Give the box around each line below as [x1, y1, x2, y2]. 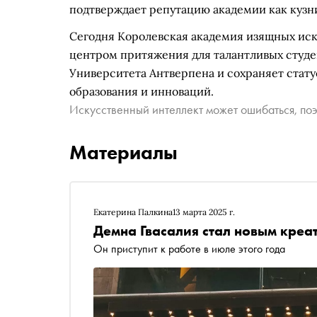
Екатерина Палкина [93, 207, 173, 217]
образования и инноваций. [69, 84, 214, 98]
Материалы [69, 140, 178, 165]
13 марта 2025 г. [173, 207, 235, 217]
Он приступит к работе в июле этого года [93, 241, 285, 256]
